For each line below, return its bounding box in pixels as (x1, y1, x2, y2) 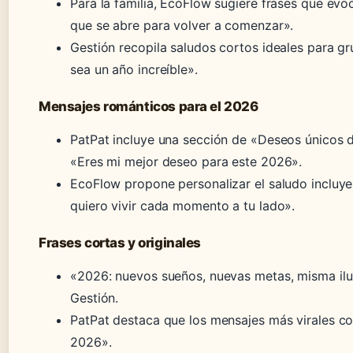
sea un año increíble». (70, 61, 198, 77)
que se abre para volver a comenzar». (70, 17, 294, 33)
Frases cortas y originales (39, 234, 201, 251)
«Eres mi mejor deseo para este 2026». (70, 153, 303, 169)
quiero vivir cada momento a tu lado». (70, 197, 295, 214)
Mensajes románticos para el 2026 (39, 98, 258, 114)
